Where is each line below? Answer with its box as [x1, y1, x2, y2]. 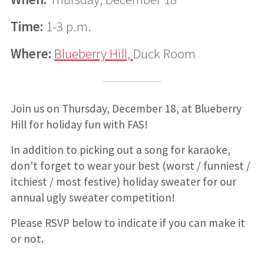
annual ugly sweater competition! [10, 190, 175, 204]
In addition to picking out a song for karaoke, [10, 142, 230, 157]
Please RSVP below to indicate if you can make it [10, 215, 245, 230]
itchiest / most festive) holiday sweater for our [10, 174, 236, 189]
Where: [10, 44, 51, 62]
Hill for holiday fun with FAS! [10, 117, 148, 131]
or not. [10, 231, 44, 246]
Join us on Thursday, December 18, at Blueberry [10, 101, 242, 115]
